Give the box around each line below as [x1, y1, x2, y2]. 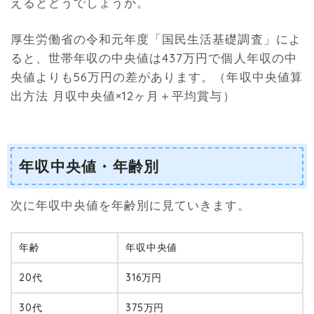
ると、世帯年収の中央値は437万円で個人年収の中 [11, 50, 297, 66]
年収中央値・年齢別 [19, 157, 160, 176]
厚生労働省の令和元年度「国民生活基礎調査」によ [11, 32, 301, 47]
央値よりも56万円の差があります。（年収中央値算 [11, 69, 303, 85]
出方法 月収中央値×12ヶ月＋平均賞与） [11, 88, 235, 104]
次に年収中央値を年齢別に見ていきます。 [11, 197, 251, 212]
